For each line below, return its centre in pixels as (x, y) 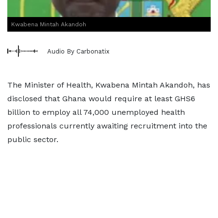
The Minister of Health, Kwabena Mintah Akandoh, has (109, 85)
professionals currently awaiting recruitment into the (107, 126)
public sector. (33, 139)
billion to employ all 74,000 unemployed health (96, 112)
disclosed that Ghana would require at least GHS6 (101, 99)
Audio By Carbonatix (78, 51)
